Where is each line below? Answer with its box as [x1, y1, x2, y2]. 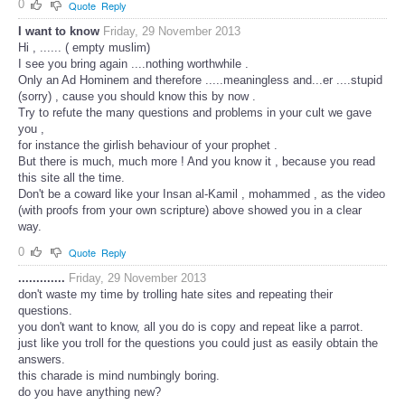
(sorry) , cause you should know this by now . [18, 89, 256, 103]
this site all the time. [18, 170, 125, 184]
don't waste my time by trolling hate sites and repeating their [18, 287, 333, 302]
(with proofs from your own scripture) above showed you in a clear [18, 202, 362, 217]
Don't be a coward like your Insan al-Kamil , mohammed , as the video [18, 186, 385, 201]
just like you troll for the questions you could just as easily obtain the [18, 336, 378, 351]
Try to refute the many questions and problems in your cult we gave [18, 105, 372, 119]
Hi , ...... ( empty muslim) [18, 40, 150, 54]
